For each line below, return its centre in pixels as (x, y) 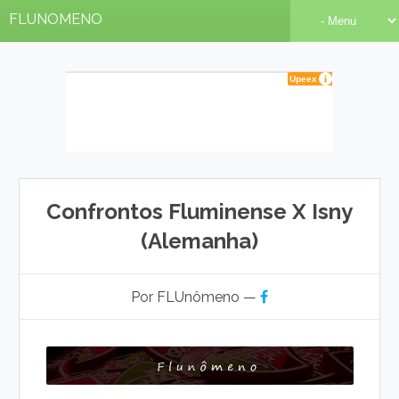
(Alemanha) (199, 241)
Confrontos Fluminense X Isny (199, 212)
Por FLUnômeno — (195, 297)
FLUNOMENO (56, 19)
